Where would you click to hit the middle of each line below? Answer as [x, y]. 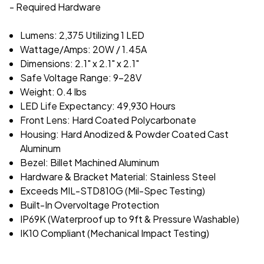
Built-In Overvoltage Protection [90, 204]
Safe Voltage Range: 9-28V [81, 77]
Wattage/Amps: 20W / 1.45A [84, 49]
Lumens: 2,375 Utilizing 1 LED [82, 35]
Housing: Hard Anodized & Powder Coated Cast [125, 134]
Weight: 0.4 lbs [54, 91]
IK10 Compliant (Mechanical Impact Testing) [115, 233]
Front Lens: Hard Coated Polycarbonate [108, 120]
